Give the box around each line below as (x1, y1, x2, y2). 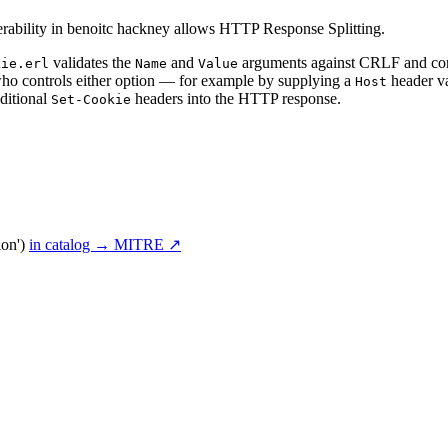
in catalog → (29, 236, 114, 254)
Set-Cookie (51, 91, 131, 107)
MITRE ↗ (114, 236, 181, 254)
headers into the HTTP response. (131, 89, 341, 107)
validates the (49, 53, 135, 71)
